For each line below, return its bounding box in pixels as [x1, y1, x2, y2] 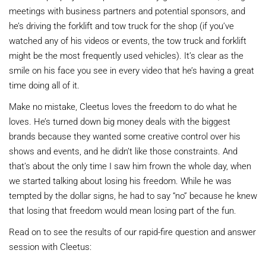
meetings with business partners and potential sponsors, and [9, 5, 245, 17]
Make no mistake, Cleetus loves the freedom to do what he [9, 100, 237, 113]
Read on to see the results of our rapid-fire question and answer [9, 226, 256, 238]
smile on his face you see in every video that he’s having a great [9, 64, 254, 77]
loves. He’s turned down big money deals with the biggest [9, 115, 230, 128]
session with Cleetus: [9, 240, 91, 253]
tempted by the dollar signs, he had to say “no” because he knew [9, 189, 257, 202]
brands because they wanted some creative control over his [9, 130, 240, 142]
